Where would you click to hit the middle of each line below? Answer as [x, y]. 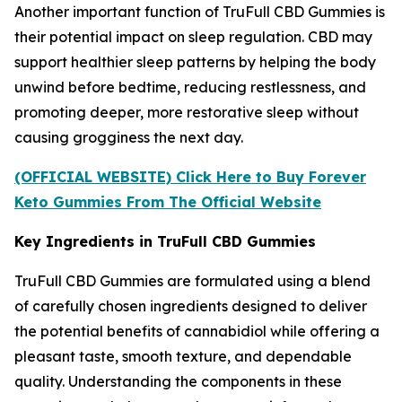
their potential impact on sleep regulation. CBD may [193, 37]
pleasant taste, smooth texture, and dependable [183, 357]
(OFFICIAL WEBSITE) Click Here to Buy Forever [190, 177]
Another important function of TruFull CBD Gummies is [200, 12]
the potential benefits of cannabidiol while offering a [197, 332]
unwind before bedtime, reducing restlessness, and [190, 87]
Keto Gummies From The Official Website [168, 202]
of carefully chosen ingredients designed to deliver [191, 306]
